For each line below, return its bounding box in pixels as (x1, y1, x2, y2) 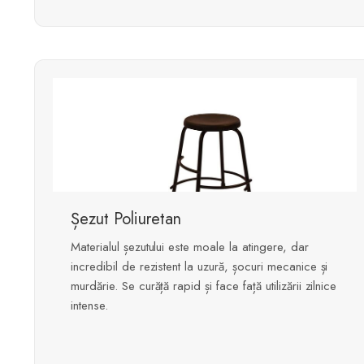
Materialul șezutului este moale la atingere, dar (71, 238, 309, 257)
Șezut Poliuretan (71, 207, 181, 232)
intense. (71, 297, 108, 315)
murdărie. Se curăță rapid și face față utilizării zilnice (71, 277, 337, 296)
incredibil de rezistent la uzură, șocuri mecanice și (71, 258, 328, 276)
